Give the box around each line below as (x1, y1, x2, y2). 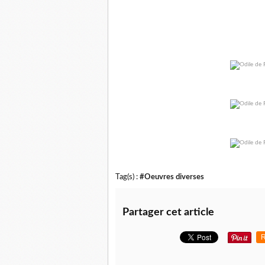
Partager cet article (122, 207, 214, 218)
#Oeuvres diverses (140, 173, 204, 181)
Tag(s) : (115, 173, 140, 181)
